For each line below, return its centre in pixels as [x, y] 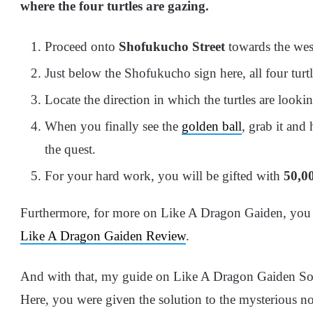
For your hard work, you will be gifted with [162, 175]
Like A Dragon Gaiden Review [103, 235]
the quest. [70, 149]
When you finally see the [113, 126]
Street [209, 46]
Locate [63, 99]
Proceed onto [82, 46]
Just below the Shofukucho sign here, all [153, 73]
